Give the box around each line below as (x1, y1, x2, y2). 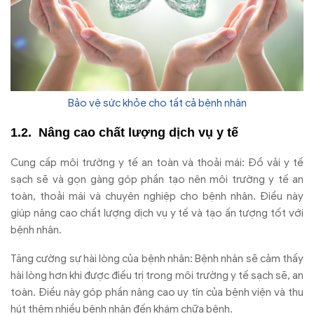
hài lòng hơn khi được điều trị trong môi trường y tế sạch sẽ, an (11, 269, 303, 282)
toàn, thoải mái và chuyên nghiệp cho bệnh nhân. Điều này (11, 189, 303, 203)
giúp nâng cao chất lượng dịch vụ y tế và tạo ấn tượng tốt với (11, 206, 303, 219)
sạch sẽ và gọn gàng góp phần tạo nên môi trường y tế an (11, 172, 303, 186)
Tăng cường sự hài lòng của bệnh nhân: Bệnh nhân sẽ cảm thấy (11, 252, 303, 266)
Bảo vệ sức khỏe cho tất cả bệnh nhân (67, 97, 247, 110)
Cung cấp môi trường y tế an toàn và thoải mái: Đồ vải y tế (11, 156, 303, 169)
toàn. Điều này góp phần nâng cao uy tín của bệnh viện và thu (11, 286, 303, 299)
